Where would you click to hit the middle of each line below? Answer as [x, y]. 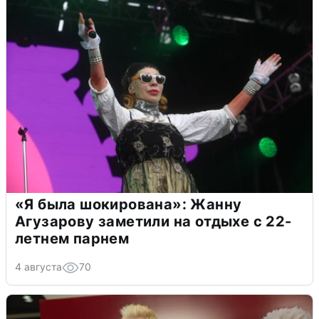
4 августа [38, 266]
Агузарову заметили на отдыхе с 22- [153, 221]
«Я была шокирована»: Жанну [129, 204]
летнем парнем [72, 238]
